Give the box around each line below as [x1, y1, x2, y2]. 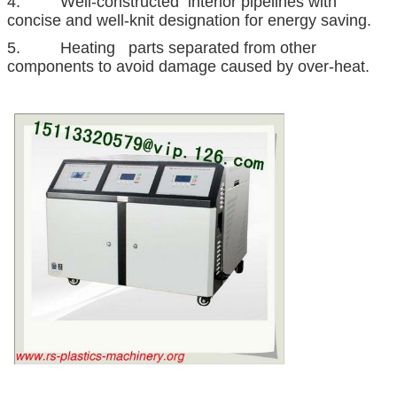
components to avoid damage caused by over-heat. [7, 57, 370, 75]
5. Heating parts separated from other [7, 38, 316, 57]
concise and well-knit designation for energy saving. [7, 11, 376, 29]
